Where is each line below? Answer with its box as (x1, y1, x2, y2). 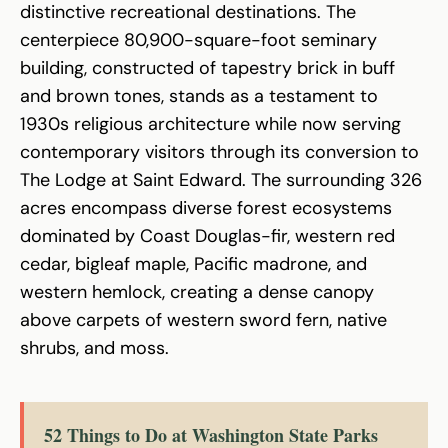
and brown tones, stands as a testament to (20, 83, 378, 108)
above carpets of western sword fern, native (20, 307, 387, 332)
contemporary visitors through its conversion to (20, 139, 419, 164)
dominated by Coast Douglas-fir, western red (20, 223, 395, 248)
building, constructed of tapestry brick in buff (20, 55, 395, 80)
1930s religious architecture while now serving (20, 111, 401, 136)
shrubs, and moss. (20, 335, 169, 360)
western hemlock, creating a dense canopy (20, 279, 374, 304)
